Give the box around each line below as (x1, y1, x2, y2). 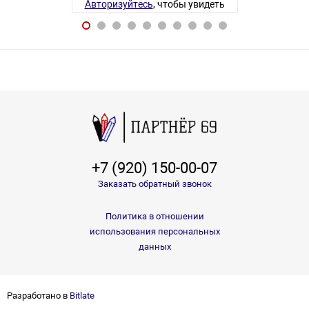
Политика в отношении (105, 210, 204, 221)
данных (138, 241, 171, 252)
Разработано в (7, 290, 70, 301)
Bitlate (70, 290, 94, 301)
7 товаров (141, 25, 182, 36)
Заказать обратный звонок (97, 178, 212, 189)
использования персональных (89, 226, 220, 237)
